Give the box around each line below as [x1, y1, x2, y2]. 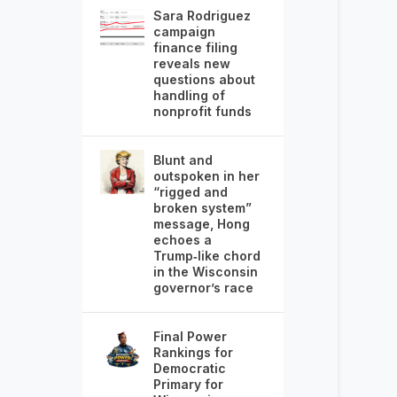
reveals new [152, 56, 230, 72]
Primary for [152, 377, 223, 393]
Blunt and [152, 152, 213, 168]
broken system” [152, 200, 252, 216]
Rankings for [152, 345, 233, 361]
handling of [152, 88, 225, 104]
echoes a [152, 232, 212, 248]
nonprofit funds [152, 104, 252, 120]
